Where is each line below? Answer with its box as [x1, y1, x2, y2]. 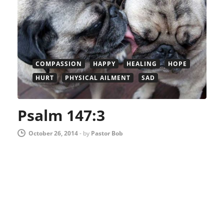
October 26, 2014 [28, 129, 78, 138]
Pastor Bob [91, 129, 123, 138]
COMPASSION [35, 59, 82, 68]
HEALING [126, 59, 157, 68]
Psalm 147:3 [17, 105, 105, 126]
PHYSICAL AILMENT [65, 73, 130, 82]
